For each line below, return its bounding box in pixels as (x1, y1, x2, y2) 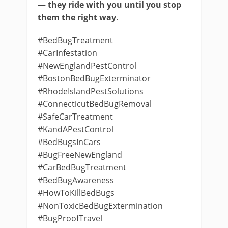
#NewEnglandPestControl (38, 60, 136, 71)
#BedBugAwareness (38, 175, 114, 186)
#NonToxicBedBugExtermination (38, 200, 163, 211)
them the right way (38, 12, 116, 23)
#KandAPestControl (38, 124, 113, 135)
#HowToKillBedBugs (38, 187, 115, 198)
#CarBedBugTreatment (38, 162, 126, 173)
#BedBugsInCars (38, 136, 101, 148)
